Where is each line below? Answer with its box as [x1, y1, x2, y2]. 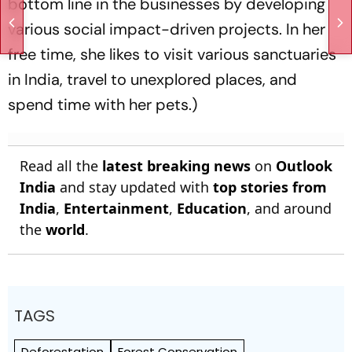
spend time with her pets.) [8, 93, 197, 115]
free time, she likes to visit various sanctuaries [8, 43, 336, 64]
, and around [247, 198, 332, 218]
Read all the [20, 156, 102, 175]
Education [177, 198, 247, 218]
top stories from [213, 177, 327, 196]
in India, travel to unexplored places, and [8, 68, 297, 90]
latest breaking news [102, 156, 251, 175]
